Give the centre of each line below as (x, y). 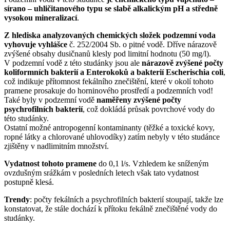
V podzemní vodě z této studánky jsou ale (73, 63)
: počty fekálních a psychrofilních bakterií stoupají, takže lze (127, 200)
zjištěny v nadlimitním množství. (56, 146)
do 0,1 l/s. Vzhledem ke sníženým (152, 164)
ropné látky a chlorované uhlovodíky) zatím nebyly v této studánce (112, 137)
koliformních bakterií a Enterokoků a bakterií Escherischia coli (114, 72)
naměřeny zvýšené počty (139, 100)
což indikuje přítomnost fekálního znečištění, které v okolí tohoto (109, 82)
